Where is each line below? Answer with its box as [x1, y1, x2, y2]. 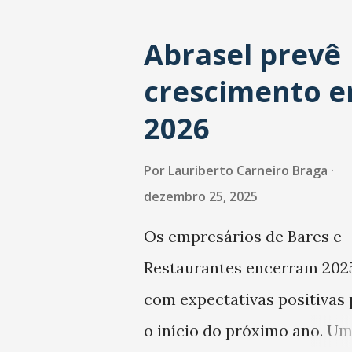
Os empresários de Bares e [143, 226, 342, 247]
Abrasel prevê [143, 35, 341, 75]
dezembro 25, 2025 [143, 188, 258, 206]
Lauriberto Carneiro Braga [167, 162, 328, 180]
